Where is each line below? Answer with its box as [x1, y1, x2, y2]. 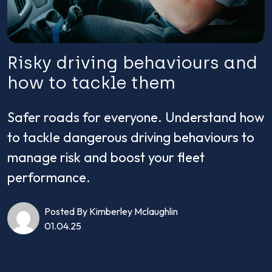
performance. [7, 169, 90, 186]
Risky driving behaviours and [7, 52, 257, 73]
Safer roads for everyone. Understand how [7, 109, 265, 126]
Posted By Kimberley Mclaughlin [44, 205, 178, 217]
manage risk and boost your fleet [7, 149, 205, 166]
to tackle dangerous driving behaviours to [7, 129, 254, 146]
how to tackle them [7, 72, 175, 93]
